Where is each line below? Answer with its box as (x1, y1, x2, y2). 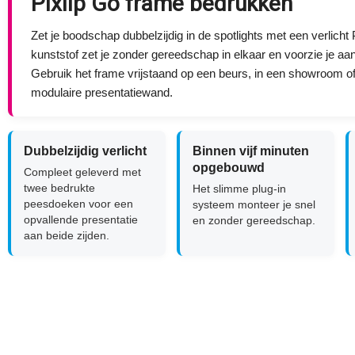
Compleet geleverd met (24, 166, 141, 178)
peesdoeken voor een (24, 197, 133, 210)
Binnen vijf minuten (192, 144, 309, 158)
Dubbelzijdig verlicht (24, 144, 147, 158)
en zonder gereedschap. (192, 214, 315, 227)
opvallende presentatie (24, 213, 138, 226)
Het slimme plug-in (192, 182, 286, 195)
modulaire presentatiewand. (31, 86, 173, 99)
